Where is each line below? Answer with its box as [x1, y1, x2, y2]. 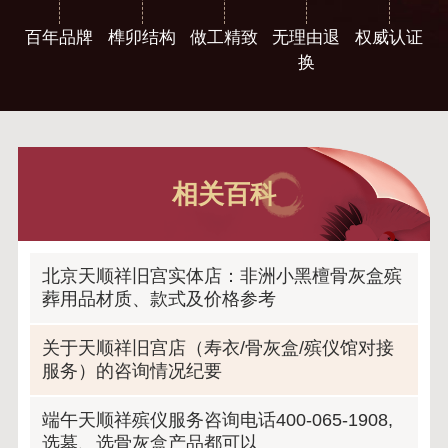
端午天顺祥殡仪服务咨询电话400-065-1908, [41, 410, 393, 431]
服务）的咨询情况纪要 [41, 361, 222, 382]
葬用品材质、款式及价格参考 [41, 289, 276, 310]
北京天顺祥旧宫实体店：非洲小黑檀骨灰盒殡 [41, 266, 402, 287]
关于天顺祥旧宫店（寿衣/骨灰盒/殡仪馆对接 [41, 338, 394, 359]
